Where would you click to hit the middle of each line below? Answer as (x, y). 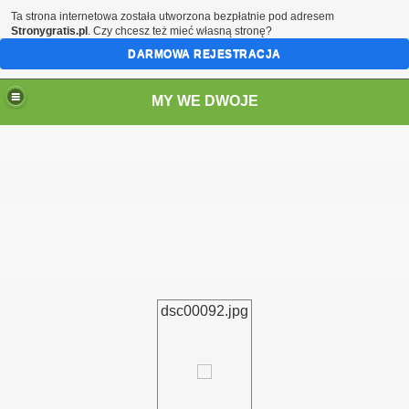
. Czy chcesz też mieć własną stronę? (180, 31)
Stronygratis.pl (49, 31)
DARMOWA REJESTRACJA (204, 54)
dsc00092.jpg (204, 311)
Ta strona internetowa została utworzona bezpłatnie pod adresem (173, 16)
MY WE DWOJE (204, 100)
